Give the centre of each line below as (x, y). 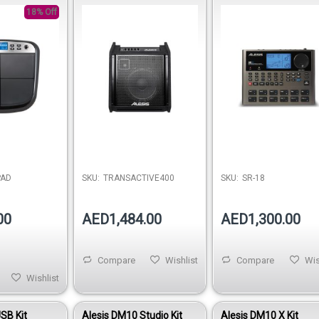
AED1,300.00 (261, 220)
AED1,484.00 (121, 220)
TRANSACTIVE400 (138, 178)
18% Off (41, 12)
